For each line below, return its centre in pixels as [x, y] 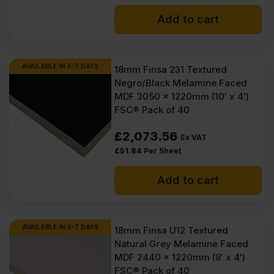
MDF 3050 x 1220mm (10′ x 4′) [182, 96]
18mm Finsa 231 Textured [171, 69]
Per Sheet [163, 151]
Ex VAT [194, 137]
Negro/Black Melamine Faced [181, 83]
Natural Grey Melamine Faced [182, 244]
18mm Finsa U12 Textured [172, 230]
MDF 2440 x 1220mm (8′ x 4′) [180, 257]
